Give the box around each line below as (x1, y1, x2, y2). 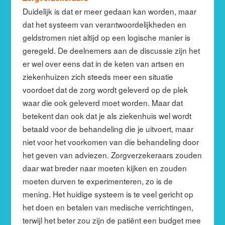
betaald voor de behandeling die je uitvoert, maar (22, 123, 193, 134)
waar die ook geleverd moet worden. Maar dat (22, 96, 183, 108)
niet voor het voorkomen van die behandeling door (22, 136, 199, 147)
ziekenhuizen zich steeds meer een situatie (22, 70, 173, 82)
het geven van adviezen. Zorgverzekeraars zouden (22, 149, 202, 160)
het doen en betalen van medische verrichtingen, (22, 201, 193, 212)
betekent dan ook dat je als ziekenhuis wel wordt (22, 109, 191, 121)
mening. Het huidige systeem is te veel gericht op (22, 188, 193, 199)
